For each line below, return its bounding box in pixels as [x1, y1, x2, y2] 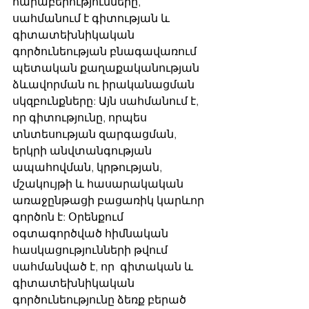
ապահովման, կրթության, [12, 160, 165, 175]
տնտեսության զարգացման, [12, 127, 179, 141]
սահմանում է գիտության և [12, 11, 172, 26]
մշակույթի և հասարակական [12, 177, 186, 191]
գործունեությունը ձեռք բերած [12, 292, 189, 307]
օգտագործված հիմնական [12, 226, 171, 241]
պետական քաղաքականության [12, 61, 202, 75]
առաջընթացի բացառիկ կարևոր [12, 193, 207, 208]
